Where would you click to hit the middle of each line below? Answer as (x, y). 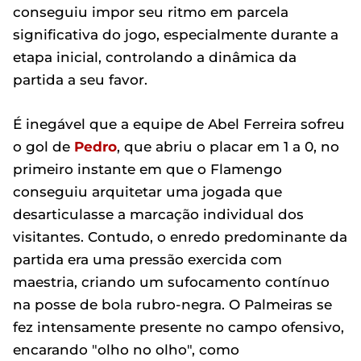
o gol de (44, 147)
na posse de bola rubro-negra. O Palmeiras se (172, 305)
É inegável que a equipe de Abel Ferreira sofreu (179, 124)
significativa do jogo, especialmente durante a (176, 35)
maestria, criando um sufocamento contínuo (171, 282)
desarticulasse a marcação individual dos (158, 214)
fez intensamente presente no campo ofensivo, (178, 327)
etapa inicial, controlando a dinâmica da (155, 57)
